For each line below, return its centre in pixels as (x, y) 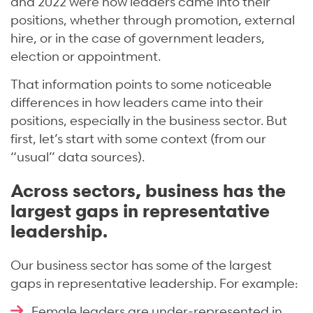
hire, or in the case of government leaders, (138, 37)
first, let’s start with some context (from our (138, 138)
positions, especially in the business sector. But (149, 119)
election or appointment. (86, 55)
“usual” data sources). (78, 156)
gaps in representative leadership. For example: (154, 282)
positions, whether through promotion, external (153, 19)
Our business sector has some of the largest (141, 264)
